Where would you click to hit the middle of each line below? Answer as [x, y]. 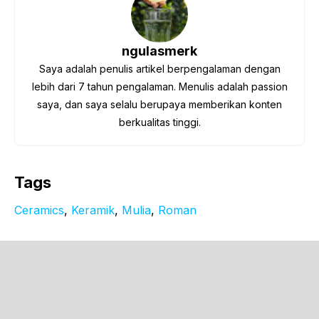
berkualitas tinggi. [159, 122]
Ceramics [39, 210]
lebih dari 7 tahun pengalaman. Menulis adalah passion [159, 86]
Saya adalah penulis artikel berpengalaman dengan [159, 68]
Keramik [93, 210]
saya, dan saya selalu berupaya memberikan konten [159, 104]
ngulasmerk [159, 51]
